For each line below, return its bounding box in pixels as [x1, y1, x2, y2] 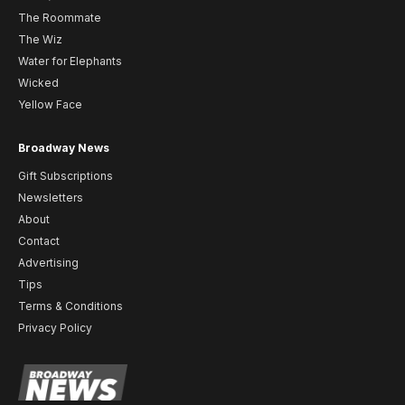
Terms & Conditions [18, 299, 123, 314]
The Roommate [18, 10, 101, 24]
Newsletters [18, 191, 83, 205]
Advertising [18, 256, 79, 270]
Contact [18, 234, 60, 249]
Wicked [18, 75, 59, 89]
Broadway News [18, 140, 109, 155]
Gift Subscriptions [18, 169, 113, 184]
